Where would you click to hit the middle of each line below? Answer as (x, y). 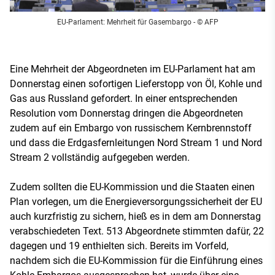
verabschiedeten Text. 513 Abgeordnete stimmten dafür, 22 (137, 231)
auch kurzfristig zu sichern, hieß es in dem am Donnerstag (135, 216)
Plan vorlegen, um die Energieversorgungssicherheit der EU (136, 201)
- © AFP (205, 22)
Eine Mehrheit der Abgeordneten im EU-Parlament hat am (133, 69)
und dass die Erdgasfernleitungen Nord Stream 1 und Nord (136, 142)
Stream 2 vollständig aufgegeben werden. (100, 157)
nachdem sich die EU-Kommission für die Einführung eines (136, 260)
